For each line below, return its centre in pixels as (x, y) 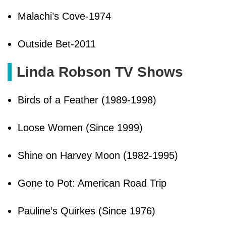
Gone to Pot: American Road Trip (92, 183)
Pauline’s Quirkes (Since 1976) (87, 211)
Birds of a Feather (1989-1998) (87, 100)
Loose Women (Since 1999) (80, 127)
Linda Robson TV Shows (100, 72)
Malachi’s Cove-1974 (64, 16)
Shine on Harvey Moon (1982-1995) (98, 155)
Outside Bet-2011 (57, 44)
